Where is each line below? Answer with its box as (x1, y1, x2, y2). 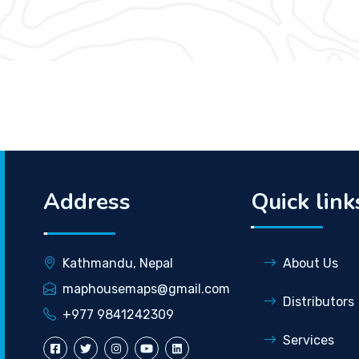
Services (282, 332, 334, 348)
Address (42, 186, 131, 217)
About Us (282, 255, 338, 271)
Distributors (282, 293, 354, 309)
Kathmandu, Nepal (62, 255, 173, 271)
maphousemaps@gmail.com (62, 280, 230, 296)
